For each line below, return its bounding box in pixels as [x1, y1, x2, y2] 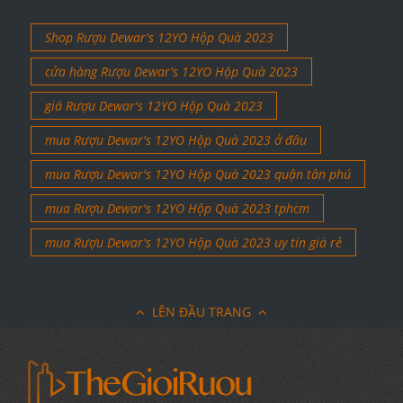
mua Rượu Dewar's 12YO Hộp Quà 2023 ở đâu [45, 131, 307, 149]
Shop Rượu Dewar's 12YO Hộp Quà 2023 [45, 29, 273, 47]
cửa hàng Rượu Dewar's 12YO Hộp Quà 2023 [45, 63, 298, 81]
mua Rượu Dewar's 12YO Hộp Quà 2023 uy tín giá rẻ [45, 234, 342, 252]
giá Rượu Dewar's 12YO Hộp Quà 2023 [45, 97, 263, 115]
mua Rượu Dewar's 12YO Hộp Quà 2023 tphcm [45, 200, 309, 218]
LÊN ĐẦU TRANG [152, 303, 251, 321]
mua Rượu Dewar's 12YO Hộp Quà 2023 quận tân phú [45, 166, 351, 184]
